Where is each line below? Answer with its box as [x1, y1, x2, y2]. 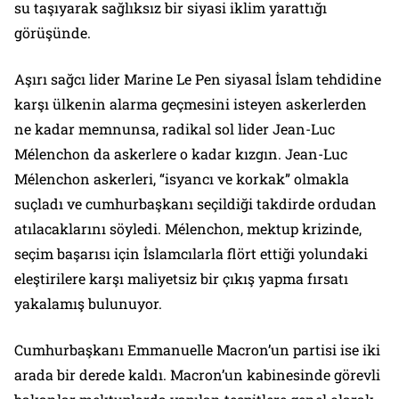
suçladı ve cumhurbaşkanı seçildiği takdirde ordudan [14, 194, 377, 213]
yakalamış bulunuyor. [14, 294, 162, 313]
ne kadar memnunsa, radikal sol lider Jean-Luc [14, 119, 335, 138]
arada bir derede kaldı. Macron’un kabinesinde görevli [14, 365, 380, 384]
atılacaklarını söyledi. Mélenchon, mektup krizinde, [14, 219, 362, 238]
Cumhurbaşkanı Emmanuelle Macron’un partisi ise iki [14, 340, 380, 359]
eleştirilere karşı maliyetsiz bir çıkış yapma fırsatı [14, 269, 348, 288]
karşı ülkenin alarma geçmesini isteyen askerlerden [14, 94, 367, 113]
